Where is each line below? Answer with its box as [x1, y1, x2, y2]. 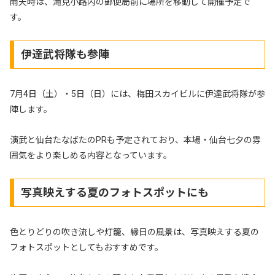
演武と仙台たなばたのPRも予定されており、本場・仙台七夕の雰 [10, 134, 261, 145]
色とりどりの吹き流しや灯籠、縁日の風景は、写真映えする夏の [10, 227, 259, 237]
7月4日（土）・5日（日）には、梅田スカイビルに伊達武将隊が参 [10, 88, 265, 99]
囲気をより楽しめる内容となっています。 [10, 150, 172, 160]
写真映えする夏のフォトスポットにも [20, 185, 209, 199]
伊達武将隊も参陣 [20, 47, 109, 61]
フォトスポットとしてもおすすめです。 [10, 242, 163, 252]
